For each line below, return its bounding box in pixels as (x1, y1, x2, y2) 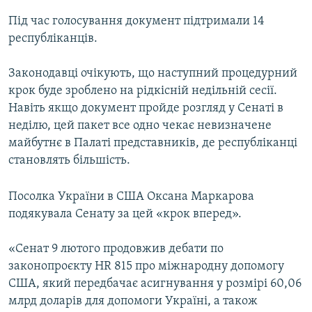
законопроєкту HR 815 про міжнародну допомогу (8, 260, 284, 274)
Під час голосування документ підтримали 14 (8, 15, 265, 29)
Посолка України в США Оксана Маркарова (8, 190, 254, 204)
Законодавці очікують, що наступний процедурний (8, 67, 297, 81)
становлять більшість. (8, 154, 130, 168)
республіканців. (8, 32, 97, 46)
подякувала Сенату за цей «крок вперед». (8, 208, 242, 221)
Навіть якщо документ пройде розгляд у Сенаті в (8, 102, 283, 116)
